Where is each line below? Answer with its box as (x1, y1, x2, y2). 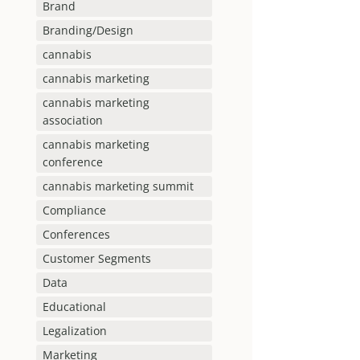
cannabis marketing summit (42, 178, 194, 194)
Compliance (42, 202, 106, 219)
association (42, 112, 103, 129)
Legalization (42, 323, 107, 339)
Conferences (42, 227, 110, 243)
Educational (42, 299, 106, 315)
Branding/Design (42, 22, 133, 39)
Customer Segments (42, 251, 151, 267)
